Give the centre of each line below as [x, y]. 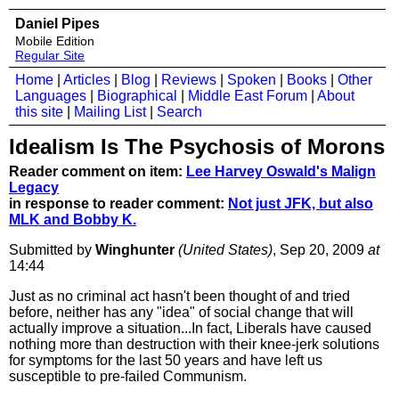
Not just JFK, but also [301, 204]
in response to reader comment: [118, 204]
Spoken [252, 80]
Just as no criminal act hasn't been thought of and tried [179, 296]
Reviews [189, 80]
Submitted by [52, 250]
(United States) [225, 250]
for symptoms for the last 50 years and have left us [166, 360]
